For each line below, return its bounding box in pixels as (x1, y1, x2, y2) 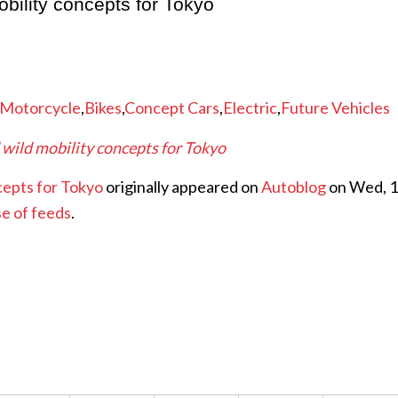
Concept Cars (124, 98, 219, 118)
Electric (223, 98, 277, 118)
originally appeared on (103, 176, 261, 196)
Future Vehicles (281, 98, 390, 118)
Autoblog (261, 176, 326, 196)
